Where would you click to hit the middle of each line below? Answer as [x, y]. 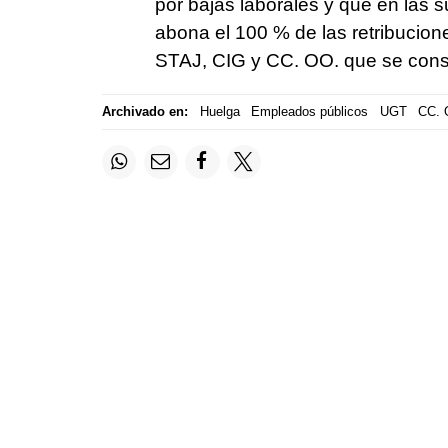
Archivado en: [145, 112]
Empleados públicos [309, 112]
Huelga [219, 112]
